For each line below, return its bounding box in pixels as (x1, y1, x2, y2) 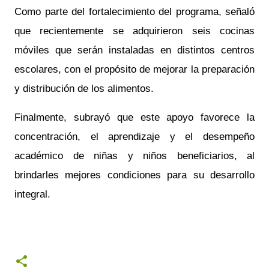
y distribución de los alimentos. (14, 82, 154, 95)
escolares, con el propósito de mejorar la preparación (14, 63, 255, 76)
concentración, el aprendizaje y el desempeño (14, 130, 255, 143)
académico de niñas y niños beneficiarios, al (14, 150, 255, 162)
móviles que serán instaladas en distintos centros (14, 44, 255, 56)
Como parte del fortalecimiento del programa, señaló (14, 5, 255, 18)
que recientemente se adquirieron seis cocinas (14, 25, 255, 37)
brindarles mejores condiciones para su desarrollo (14, 169, 255, 181)
